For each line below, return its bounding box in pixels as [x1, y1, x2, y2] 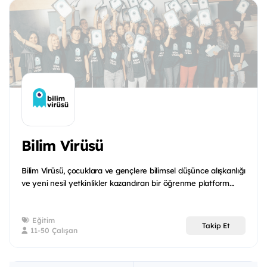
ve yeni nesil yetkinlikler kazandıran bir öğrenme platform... [21, 178, 235, 188]
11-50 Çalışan [28, 226, 77, 235]
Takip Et [201, 221, 230, 230]
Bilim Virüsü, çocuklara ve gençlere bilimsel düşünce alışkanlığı [21, 166, 246, 176]
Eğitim [30, 216, 55, 225]
